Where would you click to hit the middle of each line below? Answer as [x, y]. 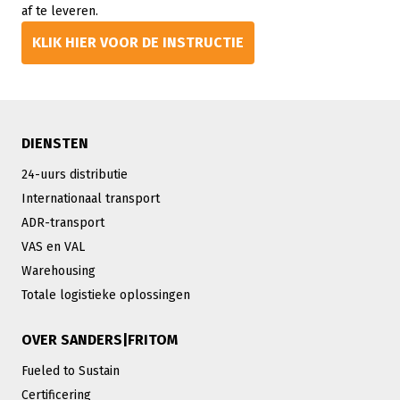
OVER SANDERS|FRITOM [100, 340]
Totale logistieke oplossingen [106, 295]
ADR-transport [63, 223]
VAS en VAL [53, 247]
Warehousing [58, 271]
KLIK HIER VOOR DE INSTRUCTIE [138, 42]
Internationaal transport [91, 199]
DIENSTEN [55, 143]
